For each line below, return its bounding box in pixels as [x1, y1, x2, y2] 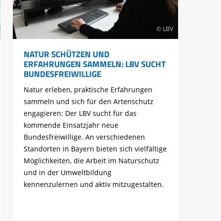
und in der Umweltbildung [23, 168, 111, 178]
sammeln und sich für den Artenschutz [23, 97, 153, 107]
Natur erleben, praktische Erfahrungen [23, 85, 152, 95]
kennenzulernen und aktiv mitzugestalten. [23, 180, 164, 189]
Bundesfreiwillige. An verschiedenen [23, 132, 145, 142]
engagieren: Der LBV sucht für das [23, 109, 137, 118]
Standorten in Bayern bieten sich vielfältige [23, 144, 167, 154]
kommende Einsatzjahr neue [23, 120, 118, 130]
